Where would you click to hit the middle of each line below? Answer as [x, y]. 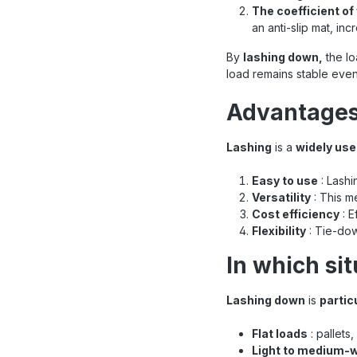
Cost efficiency [296, 214]
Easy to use [285, 180]
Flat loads [280, 333]
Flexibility [279, 230]
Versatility [281, 197]
